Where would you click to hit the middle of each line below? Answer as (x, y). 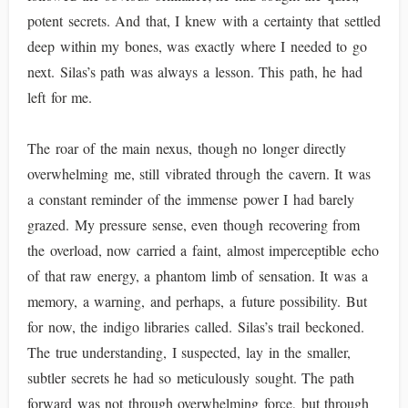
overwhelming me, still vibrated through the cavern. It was (199, 173)
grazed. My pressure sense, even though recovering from (194, 224)
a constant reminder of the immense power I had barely (191, 199)
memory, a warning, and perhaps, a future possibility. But (197, 301)
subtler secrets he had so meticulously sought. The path (191, 377)
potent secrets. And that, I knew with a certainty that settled (204, 20)
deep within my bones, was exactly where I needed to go (198, 46)
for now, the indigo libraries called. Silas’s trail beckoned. (196, 326)
